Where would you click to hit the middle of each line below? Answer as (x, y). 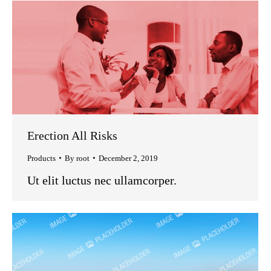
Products (41, 158)
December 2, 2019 (128, 158)
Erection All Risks (72, 135)
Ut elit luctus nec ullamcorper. (102, 180)
